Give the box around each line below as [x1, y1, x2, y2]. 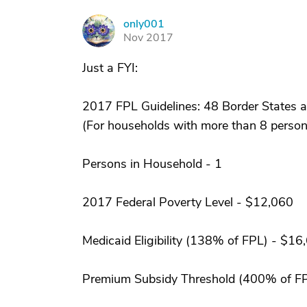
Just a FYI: [82, 60, 138, 76]
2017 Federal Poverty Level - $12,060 [82, 194, 293, 210]
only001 [123, 16, 164, 32]
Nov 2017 [123, 30, 173, 45]
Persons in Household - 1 [82, 156, 222, 172]
